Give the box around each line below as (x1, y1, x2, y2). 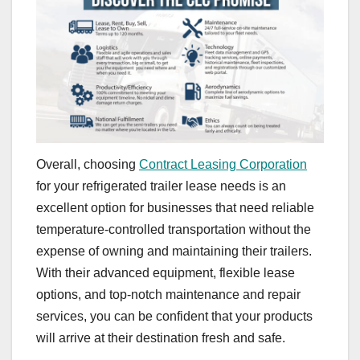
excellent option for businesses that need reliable (36, 200, 314, 215)
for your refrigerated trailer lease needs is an (36, 178, 286, 193)
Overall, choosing (36, 157, 139, 171)
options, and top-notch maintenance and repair (36, 287, 301, 301)
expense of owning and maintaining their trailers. (36, 243, 312, 258)
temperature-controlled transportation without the (36, 222, 311, 236)
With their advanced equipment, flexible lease (36, 265, 295, 280)
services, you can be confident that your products (36, 309, 313, 323)
